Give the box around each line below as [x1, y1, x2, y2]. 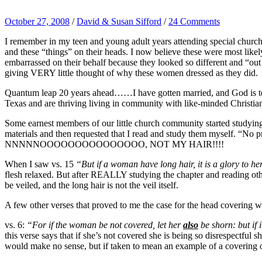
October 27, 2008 [5, 16, 70, 26]
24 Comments [168, 16, 220, 26]
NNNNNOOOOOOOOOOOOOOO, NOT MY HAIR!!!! [5, 139, 224, 149]
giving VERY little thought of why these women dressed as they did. [5, 67, 258, 78]
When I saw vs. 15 [5, 158, 76, 169]
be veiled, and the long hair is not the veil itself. [5, 180, 178, 190]
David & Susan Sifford [77, 16, 161, 26]
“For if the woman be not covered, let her [27, 219, 183, 230]
